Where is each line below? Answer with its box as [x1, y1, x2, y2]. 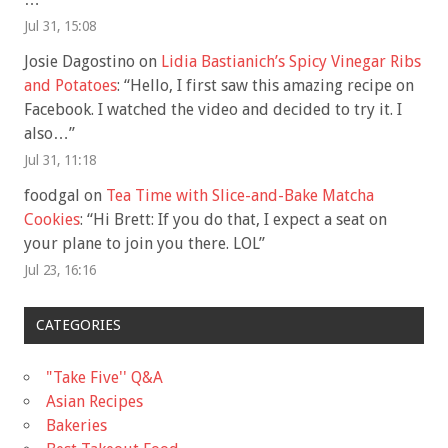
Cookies [24, 209, 80, 229]
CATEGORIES [35, 317, 121, 334]
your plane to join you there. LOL [24, 233, 259, 253]
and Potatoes [24, 75, 117, 95]
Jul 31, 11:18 [24, 151, 96, 168]
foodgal [24, 185, 80, 205]
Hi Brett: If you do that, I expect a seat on [93, 209, 387, 229]
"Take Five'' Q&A [46, 367, 163, 387]
